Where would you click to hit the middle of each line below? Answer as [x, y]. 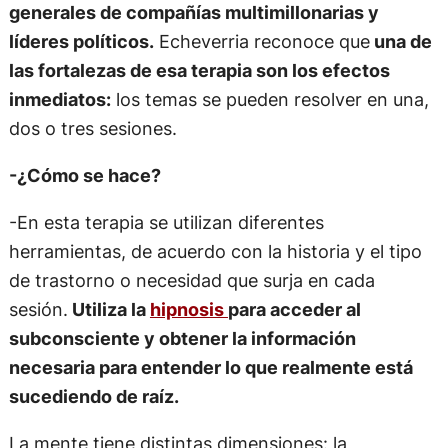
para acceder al [294, 309]
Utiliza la [108, 309]
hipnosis [188, 309]
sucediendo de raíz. [93, 396]
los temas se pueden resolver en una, [269, 98]
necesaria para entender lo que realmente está [210, 367]
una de [400, 40]
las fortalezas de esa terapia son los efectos [199, 69]
